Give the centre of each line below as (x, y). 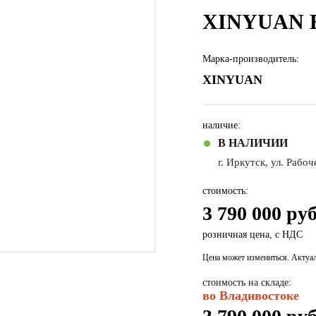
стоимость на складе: (247, 282)
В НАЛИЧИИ (253, 143)
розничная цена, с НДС (253, 235)
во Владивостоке (251, 296)
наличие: (221, 125)
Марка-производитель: (251, 59)
